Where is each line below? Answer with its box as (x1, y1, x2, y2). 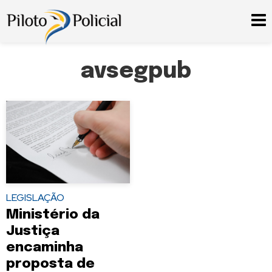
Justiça (6, 223, 59, 238)
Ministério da (6, 207, 100, 222)
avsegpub (81, 61, 191, 83)
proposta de (6, 256, 95, 271)
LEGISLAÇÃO (6, 191, 64, 204)
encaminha (6, 240, 83, 254)
